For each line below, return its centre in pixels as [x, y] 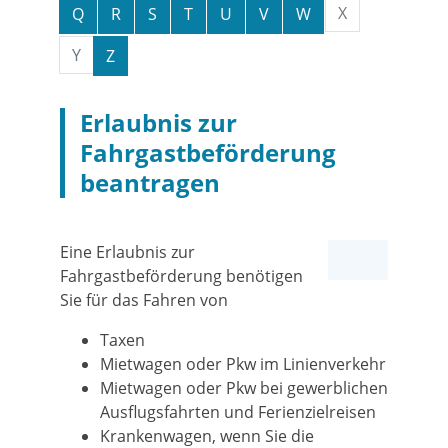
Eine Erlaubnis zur [127, 252]
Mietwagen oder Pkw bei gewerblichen [244, 388]
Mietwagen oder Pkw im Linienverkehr [243, 364]
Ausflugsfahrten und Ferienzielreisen [238, 412]
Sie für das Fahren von [144, 300]
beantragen [150, 182]
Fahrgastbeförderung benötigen [181, 276]
